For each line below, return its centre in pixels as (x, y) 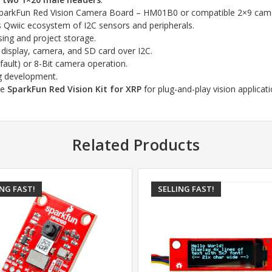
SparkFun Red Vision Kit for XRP (75, 89)
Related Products (136, 144)
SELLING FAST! (186, 189)
